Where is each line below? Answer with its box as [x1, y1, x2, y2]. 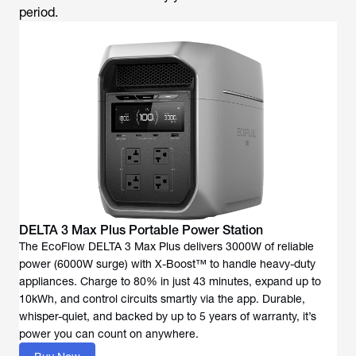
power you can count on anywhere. [19, 327, 199, 340]
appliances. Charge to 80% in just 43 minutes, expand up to [19, 274, 321, 288]
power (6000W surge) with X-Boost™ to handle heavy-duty [19, 257, 315, 270]
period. [19, 4, 61, 20]
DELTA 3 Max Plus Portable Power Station [19, 222, 263, 238]
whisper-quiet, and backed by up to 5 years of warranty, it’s [19, 309, 316, 323]
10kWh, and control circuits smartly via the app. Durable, [19, 292, 305, 305]
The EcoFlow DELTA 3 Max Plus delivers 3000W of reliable [19, 239, 314, 253]
